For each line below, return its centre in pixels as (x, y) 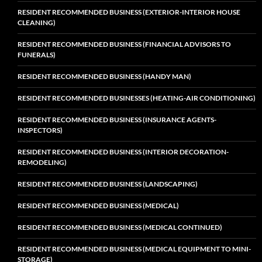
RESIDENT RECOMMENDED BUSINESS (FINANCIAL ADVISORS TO (124, 44)
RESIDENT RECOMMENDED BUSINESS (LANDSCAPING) (108, 184)
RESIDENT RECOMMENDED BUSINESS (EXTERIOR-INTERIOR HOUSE (129, 12)
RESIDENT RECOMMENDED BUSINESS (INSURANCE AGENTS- (117, 119)
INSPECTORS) (40, 130)
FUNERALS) (37, 54)
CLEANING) (37, 22)
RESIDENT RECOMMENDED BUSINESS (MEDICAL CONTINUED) (120, 227)
